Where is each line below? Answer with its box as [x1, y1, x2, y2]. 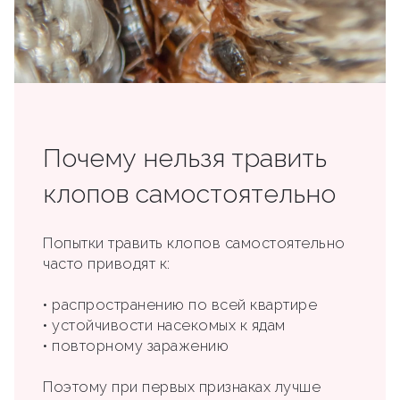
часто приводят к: [43, 255, 171, 273]
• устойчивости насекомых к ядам [43, 317, 286, 335]
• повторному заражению [43, 337, 229, 355]
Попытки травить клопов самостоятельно [43, 235, 346, 253]
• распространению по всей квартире [43, 296, 317, 314]
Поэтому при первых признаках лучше [43, 379, 321, 396]
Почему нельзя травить [43, 143, 327, 174]
